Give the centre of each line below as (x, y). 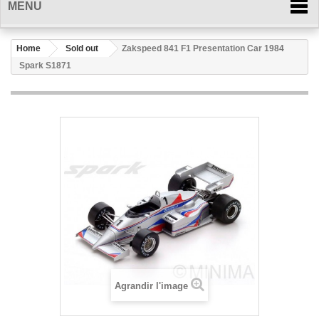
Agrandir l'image (151, 286)
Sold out (82, 48)
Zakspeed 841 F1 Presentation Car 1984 (203, 48)
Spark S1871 (45, 66)
